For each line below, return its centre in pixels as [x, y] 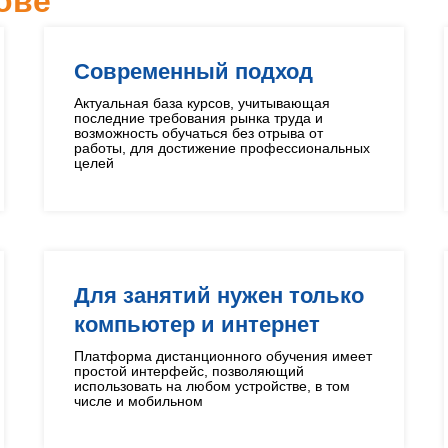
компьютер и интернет [197, 324]
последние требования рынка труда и [198, 118]
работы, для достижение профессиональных [222, 148]
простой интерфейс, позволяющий [189, 371]
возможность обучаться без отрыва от [198, 133]
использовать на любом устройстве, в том [212, 386]
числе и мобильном [138, 401]
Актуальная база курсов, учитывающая [202, 103]
